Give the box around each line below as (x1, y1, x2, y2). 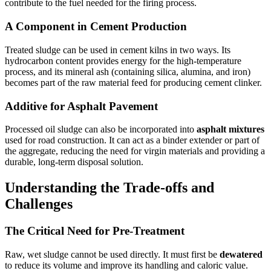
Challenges (5, 196, 73, 212)
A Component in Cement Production (5, 20, 187, 33)
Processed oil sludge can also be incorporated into (5, 124, 197, 135)
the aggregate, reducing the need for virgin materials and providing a (5, 146, 265, 157)
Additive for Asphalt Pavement (5, 99, 158, 113)
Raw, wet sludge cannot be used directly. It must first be (5, 249, 220, 260)
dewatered (220, 249, 263, 260)
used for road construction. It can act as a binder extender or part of (5, 135, 260, 146)
